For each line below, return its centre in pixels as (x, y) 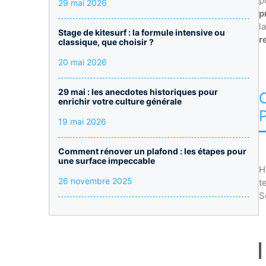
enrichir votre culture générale (120, 101)
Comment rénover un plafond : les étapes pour (152, 151)
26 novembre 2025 (95, 181)
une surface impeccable (107, 161)
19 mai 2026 (82, 121)
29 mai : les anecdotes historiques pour (138, 92)
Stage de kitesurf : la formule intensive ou (142, 32)
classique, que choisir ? (106, 42)
